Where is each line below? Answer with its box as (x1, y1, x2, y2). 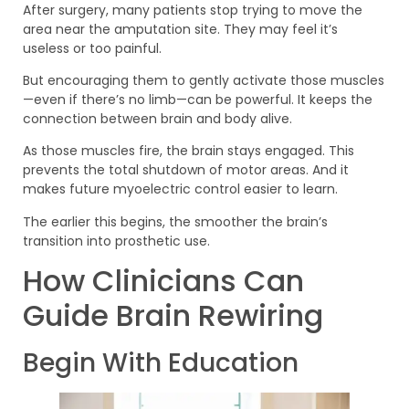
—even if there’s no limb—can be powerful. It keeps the (23, 90, 372, 109)
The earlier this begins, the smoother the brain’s (23, 212, 328, 231)
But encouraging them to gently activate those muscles (23, 71, 384, 89)
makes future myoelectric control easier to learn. (23, 180, 338, 199)
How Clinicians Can (23, 260, 304, 302)
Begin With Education (23, 345, 299, 382)
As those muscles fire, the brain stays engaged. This (23, 142, 354, 161)
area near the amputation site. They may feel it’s (23, 19, 338, 38)
